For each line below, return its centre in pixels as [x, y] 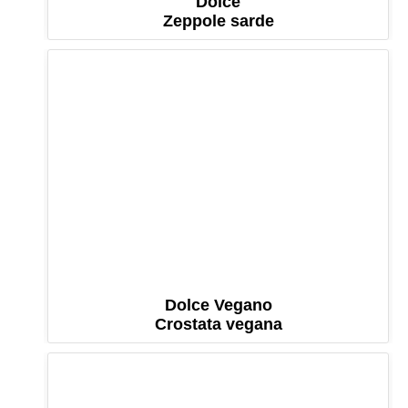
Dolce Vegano [218, 306]
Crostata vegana [218, 325]
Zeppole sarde [218, 20]
